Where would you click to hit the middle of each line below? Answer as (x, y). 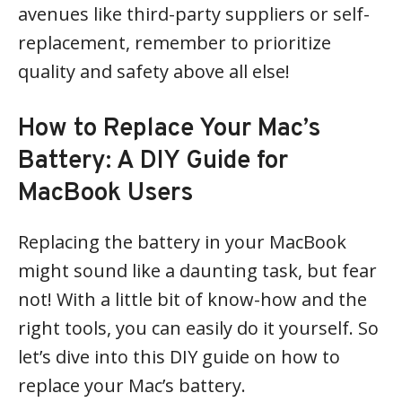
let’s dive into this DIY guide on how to (179, 356)
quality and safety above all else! (154, 71)
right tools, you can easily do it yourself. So (198, 328)
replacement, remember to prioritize (175, 42)
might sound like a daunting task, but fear (197, 270)
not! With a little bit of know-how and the (192, 299)
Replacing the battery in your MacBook (182, 241)
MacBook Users (105, 193)
